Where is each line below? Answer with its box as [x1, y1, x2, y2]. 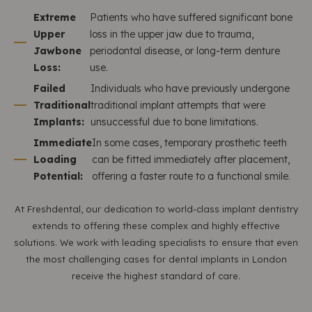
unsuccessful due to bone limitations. [91, 116, 258, 128]
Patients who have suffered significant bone [89, 11, 292, 24]
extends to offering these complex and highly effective [32, 220, 280, 231]
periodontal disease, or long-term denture [89, 45, 280, 57]
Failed [33, 82, 65, 95]
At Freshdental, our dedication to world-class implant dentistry [14, 203, 298, 214]
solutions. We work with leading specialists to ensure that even [14, 237, 298, 248]
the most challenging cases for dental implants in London [25, 253, 287, 265]
